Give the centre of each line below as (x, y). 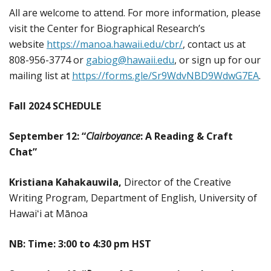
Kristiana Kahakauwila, (65, 182)
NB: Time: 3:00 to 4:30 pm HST (80, 243)
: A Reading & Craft (187, 136)
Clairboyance (113, 136)
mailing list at (41, 75)
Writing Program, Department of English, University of (133, 198)
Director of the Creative (176, 182)
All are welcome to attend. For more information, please (135, 12)
